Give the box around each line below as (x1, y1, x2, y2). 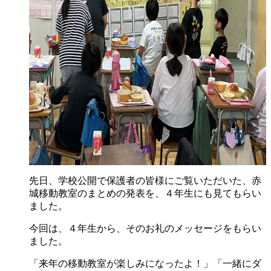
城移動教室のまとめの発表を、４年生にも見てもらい (29, 188, 261, 198)
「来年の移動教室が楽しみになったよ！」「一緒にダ (29, 258, 261, 269)
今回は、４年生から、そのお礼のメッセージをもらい (29, 223, 261, 233)
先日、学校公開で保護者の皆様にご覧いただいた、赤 (29, 175, 261, 186)
